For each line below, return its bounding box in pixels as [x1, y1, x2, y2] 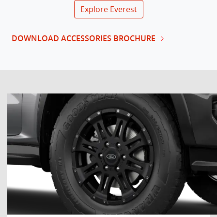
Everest [109, 4, 137, 15]
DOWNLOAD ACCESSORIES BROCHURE [12, 33, 155, 44]
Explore [80, 4, 110, 15]
